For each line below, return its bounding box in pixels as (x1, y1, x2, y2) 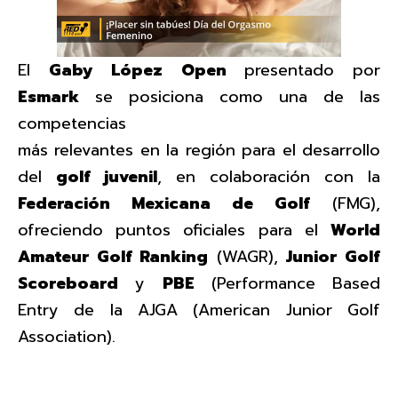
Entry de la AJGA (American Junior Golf (18, 297, 380, 322)
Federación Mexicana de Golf (18, 190, 310, 216)
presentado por (243, 57, 381, 83)
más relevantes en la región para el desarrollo (18, 137, 380, 163)
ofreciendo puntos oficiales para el (18, 217, 330, 243)
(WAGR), (208, 243, 287, 269)
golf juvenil (56, 163, 157, 189)
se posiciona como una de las (79, 84, 380, 109)
